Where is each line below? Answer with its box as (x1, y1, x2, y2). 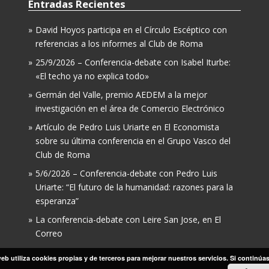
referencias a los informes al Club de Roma (35, 38, 203, 50)
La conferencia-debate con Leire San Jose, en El (35, 214, 221, 226)
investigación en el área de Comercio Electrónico (35, 103, 225, 115)
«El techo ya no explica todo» (35, 70, 149, 82)
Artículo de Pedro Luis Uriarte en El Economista (35, 121, 219, 133)
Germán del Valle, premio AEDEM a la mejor (35, 89, 207, 101)
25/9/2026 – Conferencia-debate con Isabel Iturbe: (35, 56, 231, 68)
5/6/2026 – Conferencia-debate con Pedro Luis (35, 168, 217, 180)
